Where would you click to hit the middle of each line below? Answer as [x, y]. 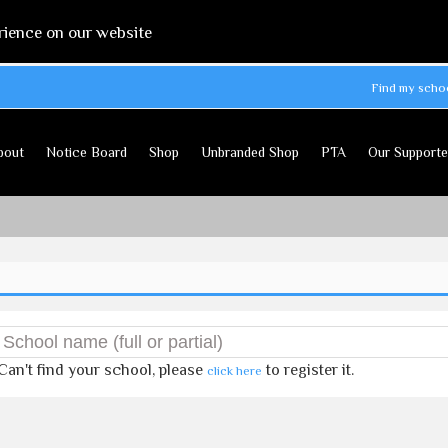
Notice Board [86, 152]
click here [234, 370]
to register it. [307, 370]
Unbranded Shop [249, 152]
